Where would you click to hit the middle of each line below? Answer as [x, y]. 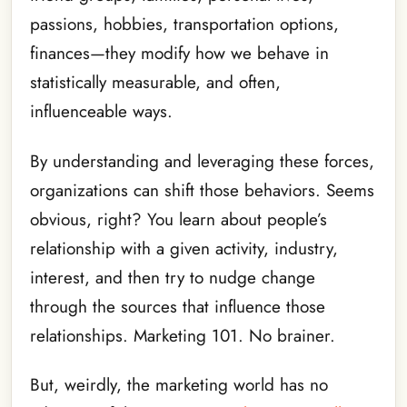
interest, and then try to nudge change [173, 277]
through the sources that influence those [178, 306]
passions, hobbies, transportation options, [184, 25]
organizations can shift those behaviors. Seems [202, 190]
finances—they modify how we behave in [179, 54]
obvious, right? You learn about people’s [179, 219]
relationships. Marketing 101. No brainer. [183, 335]
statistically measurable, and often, [155, 83]
